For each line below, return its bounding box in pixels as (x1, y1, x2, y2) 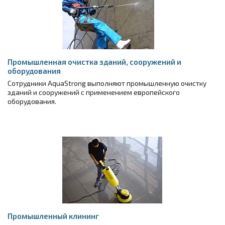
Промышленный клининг (8, 211, 99, 220)
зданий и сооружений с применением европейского (8, 88, 180, 96)
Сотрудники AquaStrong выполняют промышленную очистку (8, 79, 206, 87)
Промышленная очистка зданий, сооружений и (8, 57, 181, 66)
